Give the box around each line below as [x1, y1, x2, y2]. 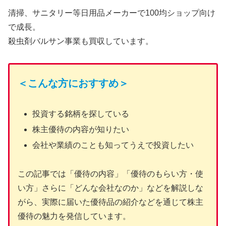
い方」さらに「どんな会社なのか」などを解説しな [18, 184, 203, 193]
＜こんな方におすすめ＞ [18, 78, 129, 89]
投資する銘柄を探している [32, 109, 130, 118]
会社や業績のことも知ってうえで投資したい [32, 141, 194, 150]
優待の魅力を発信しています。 [18, 212, 131, 221]
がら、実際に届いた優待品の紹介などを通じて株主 [18, 198, 203, 207]
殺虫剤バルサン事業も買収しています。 [8, 37, 153, 46]
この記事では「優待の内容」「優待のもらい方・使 [18, 169, 203, 179]
